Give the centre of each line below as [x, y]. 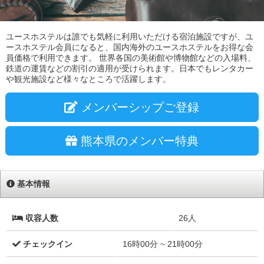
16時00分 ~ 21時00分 [163, 244]
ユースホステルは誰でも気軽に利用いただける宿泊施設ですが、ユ [130, 37]
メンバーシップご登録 [139, 107]
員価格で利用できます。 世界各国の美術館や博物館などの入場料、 [131, 58]
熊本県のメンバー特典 [138, 141]
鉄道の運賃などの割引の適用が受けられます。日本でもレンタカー [130, 69]
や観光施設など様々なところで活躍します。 [88, 79]
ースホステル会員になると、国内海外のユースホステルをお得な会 [130, 47]
